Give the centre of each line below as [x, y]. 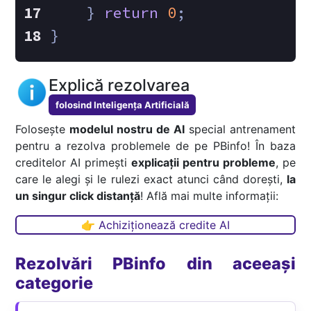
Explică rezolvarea [119, 85]
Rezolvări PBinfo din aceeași [155, 263]
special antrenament [240, 129]
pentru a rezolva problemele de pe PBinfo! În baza [155, 145]
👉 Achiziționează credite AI [155, 225]
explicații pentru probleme [203, 162]
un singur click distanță [78, 195]
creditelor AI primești [73, 162]
